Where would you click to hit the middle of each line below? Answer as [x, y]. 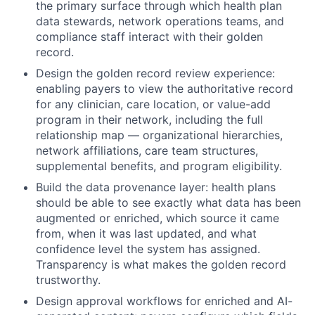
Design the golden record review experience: [155, 73]
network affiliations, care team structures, [147, 150]
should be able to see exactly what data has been [168, 202]
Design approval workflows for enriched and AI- [164, 301]
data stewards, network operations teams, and [160, 21]
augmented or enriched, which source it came [157, 218]
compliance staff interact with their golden [149, 36]
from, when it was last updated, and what [146, 233]
